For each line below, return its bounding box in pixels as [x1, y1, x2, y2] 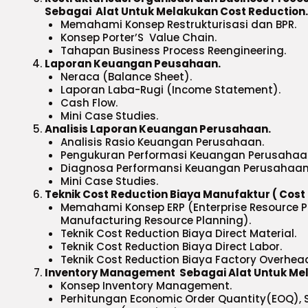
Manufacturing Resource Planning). [60, 213, 251, 228]
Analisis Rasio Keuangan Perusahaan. [60, 135, 264, 149]
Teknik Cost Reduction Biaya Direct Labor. [60, 239, 282, 254]
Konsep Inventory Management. [60, 278, 232, 293]
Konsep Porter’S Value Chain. [60, 30, 217, 45]
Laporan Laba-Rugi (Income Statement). [60, 82, 280, 97]
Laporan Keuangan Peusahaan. [45, 56, 221, 71]
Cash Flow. [60, 96, 118, 110]
